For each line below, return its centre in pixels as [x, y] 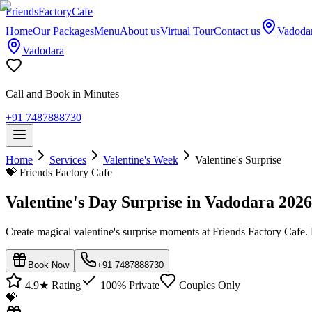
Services [68, 160]
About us [140, 31]
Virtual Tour [187, 31]
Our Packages [63, 31]
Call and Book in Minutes [62, 94]
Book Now [48, 265]
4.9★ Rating [52, 285]
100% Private [128, 285]
